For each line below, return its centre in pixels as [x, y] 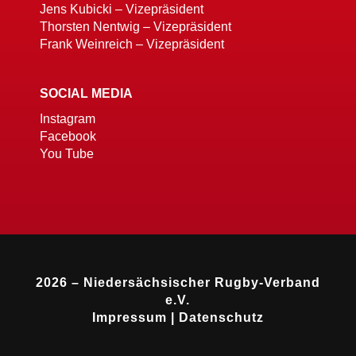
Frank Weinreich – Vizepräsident [132, 44]
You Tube [66, 154]
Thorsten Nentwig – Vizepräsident [135, 27]
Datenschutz [221, 318]
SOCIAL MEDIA [86, 94]
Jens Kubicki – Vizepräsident [121, 10]
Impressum [129, 318]
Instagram [67, 119]
